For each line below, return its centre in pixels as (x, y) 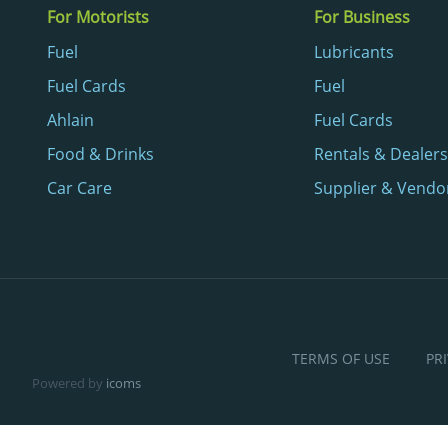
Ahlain (70, 119)
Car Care (79, 187)
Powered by (69, 382)
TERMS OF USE (340, 358)
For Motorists (98, 16)
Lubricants (353, 51)
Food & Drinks (100, 153)
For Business (361, 16)
